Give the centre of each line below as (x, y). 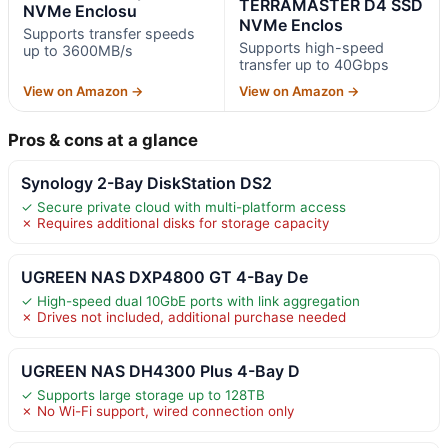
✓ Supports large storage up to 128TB (143, 395)
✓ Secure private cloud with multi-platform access (183, 207)
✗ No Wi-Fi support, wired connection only (157, 411)
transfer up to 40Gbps (313, 65)
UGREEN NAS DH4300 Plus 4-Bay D (160, 371)
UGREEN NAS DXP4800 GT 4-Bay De (164, 277)
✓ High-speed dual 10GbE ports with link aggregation (190, 301)
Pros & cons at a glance (103, 140)
